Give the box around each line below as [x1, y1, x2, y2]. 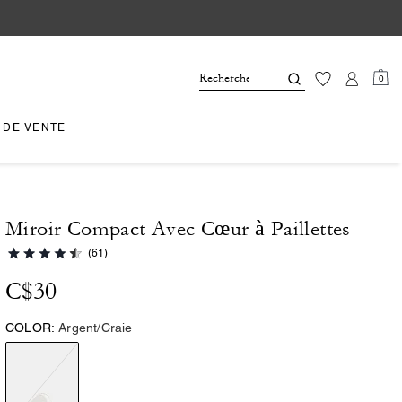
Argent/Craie [58, 320, 133, 335]
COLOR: [5, 320, 56, 335]
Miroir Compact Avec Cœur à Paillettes [5, 217, 351, 240]
